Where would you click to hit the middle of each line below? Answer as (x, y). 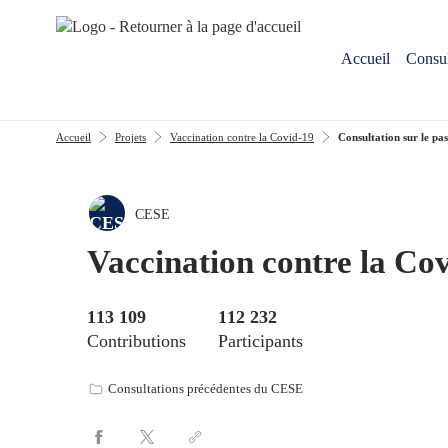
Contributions (136, 341)
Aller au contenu (190, 18)
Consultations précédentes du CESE (205, 388)
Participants (260, 341)
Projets (130, 136)
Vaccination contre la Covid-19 (241, 136)
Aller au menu (61, 18)
